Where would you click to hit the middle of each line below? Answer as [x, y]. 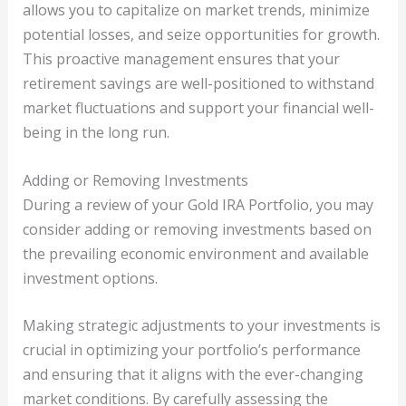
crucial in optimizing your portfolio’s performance [191, 350]
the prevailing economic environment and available [195, 253]
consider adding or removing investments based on [197, 229]
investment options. [90, 278]
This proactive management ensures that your [181, 59]
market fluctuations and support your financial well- [198, 108]
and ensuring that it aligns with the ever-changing [193, 375]
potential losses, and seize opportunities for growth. [201, 35]
